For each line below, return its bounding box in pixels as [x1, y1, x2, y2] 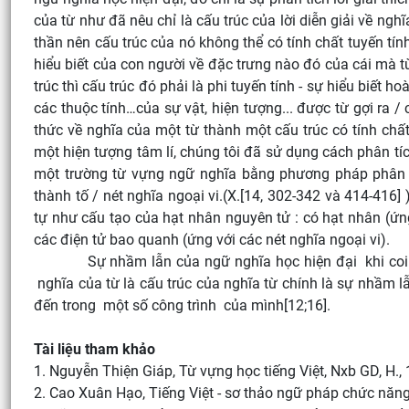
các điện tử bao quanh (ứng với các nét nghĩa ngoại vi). [34, 231, 390, 248]
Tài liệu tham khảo [34, 341, 155, 358]
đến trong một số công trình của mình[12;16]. [34, 297, 330, 314]
